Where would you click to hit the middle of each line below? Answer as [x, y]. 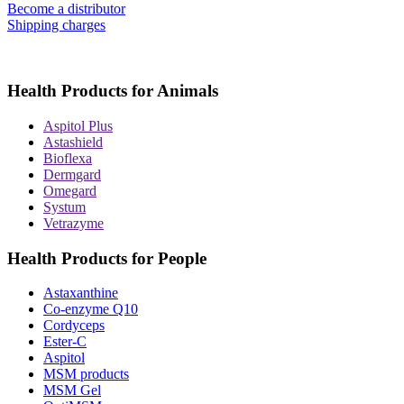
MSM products [86, 374]
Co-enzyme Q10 [91, 309]
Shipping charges [56, 25]
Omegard [70, 190]
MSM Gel [72, 390]
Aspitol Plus [78, 125]
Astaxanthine [81, 293]
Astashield [73, 142]
